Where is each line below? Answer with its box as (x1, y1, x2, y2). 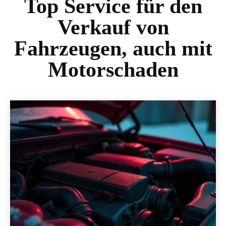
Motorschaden (47, 58, 179, 81)
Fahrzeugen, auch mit (14, 37, 212, 60)
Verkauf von (57, 16, 169, 39)
